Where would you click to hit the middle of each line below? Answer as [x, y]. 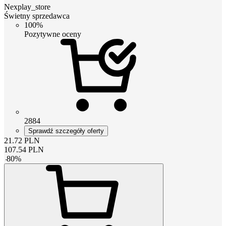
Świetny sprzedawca [37, 16]
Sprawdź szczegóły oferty [66, 131]
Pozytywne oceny [53, 34]
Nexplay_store [27, 7]
